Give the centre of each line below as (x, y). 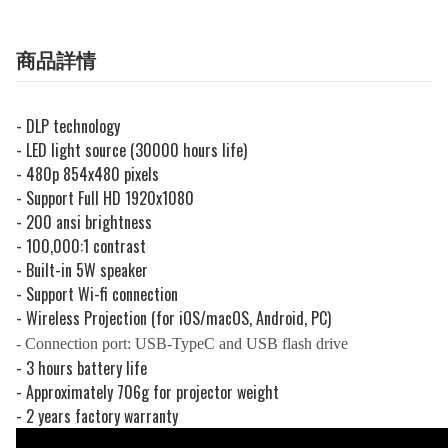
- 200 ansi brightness (84, 222)
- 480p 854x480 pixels (89, 174)
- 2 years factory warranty (97, 416)
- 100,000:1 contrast (81, 246)
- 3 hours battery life (81, 368)
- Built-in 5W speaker (82, 270)
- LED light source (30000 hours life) (131, 150)
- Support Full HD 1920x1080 (105, 198)
